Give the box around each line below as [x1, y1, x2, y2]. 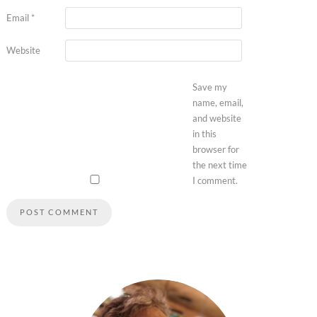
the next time [192, 158, 247, 171]
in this [192, 127, 217, 139]
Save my [192, 81, 227, 93]
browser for [192, 143, 239, 155]
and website [192, 112, 241, 124]
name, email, [192, 96, 243, 108]
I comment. [192, 174, 238, 186]
